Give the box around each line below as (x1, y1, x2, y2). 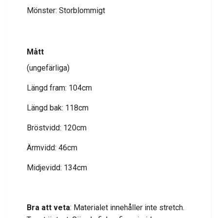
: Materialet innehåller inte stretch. (70, 203, 184, 213)
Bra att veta (27, 203, 70, 213)
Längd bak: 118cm (27, 103, 89, 113)
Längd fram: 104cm (27, 83, 92, 93)
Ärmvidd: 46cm (27, 143, 77, 153)
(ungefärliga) (27, 63, 72, 73)
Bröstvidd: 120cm (27, 123, 87, 133)
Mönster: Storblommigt (27, 6, 105, 16)
